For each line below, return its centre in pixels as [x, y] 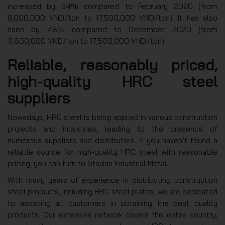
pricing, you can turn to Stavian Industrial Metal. [88, 163]
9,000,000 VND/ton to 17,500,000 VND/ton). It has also [113, 18]
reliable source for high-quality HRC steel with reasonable [113, 152]
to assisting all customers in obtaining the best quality [113, 203]
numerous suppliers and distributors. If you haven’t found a [113, 140]
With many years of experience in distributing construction [113, 180]
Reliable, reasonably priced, [113, 65]
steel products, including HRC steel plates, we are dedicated [113, 191]
